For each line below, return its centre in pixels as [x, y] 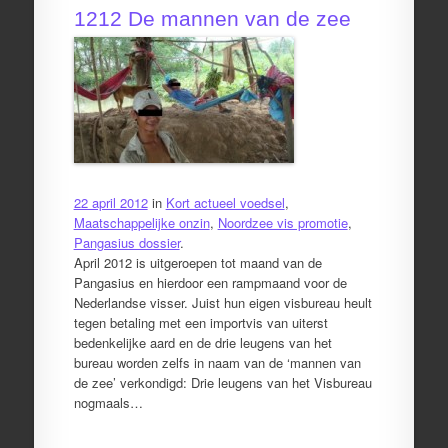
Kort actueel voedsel [225, 202]
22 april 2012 [110, 202]
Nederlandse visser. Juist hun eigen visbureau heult [222, 302]
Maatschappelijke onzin [141, 222]
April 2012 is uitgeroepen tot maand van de [197, 262]
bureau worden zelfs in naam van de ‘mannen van [217, 362]
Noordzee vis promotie [282, 222]
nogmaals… [108, 402]
